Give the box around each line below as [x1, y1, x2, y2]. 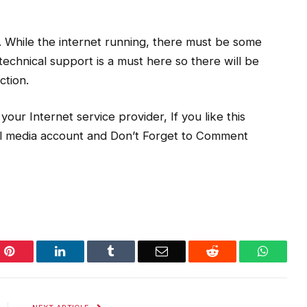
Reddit [217, 245, 251, 258]
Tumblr [114, 245, 151, 258]
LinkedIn [64, 245, 110, 258]
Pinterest [14, 245, 58, 258]
